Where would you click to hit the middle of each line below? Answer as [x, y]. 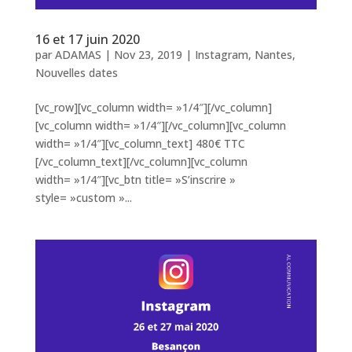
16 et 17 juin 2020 [87, 40]
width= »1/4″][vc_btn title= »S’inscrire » [135, 180]
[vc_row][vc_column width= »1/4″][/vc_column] [153, 108]
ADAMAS [78, 55]
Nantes [273, 55]
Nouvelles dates [76, 73]
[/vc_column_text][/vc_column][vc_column [141, 162]
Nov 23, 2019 [148, 55]
